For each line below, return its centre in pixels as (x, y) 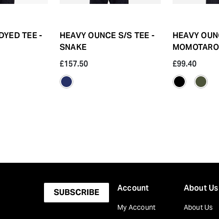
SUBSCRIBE (77, 192)
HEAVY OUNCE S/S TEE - (107, 35)
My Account (137, 207)
